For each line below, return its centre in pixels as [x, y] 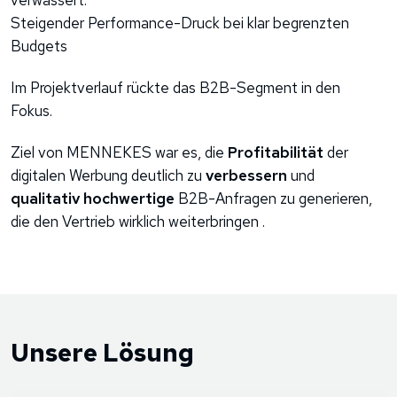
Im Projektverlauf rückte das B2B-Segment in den [175, 87]
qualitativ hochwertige [93, 198]
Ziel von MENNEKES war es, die [119, 152]
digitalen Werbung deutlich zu [108, 175]
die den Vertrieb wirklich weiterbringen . [138, 221]
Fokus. [33, 110]
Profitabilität [276, 152]
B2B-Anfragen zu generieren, [273, 198]
